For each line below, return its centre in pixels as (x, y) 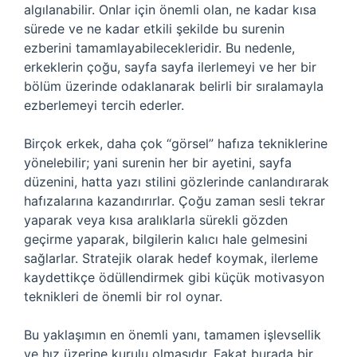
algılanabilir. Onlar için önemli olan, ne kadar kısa (170, 10)
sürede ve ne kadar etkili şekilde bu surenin (154, 29)
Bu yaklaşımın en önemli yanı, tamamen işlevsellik (173, 335)
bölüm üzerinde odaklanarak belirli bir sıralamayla (174, 86)
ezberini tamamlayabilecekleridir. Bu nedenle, (159, 48)
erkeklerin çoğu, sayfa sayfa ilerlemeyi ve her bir (170, 67)
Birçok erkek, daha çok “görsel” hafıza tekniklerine (176, 143)
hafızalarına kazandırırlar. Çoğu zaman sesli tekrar (175, 201)
